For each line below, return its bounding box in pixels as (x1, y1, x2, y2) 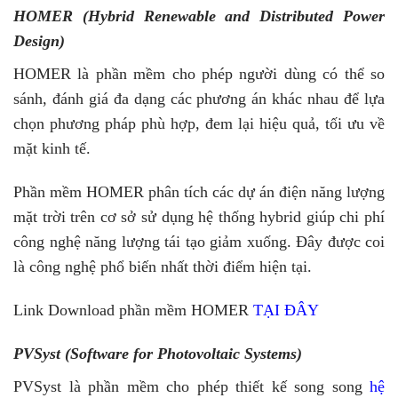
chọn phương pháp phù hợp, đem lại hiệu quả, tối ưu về (13, 115, 385, 133)
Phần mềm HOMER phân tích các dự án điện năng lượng (13, 183, 385, 202)
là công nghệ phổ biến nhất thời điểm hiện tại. (13, 258, 312, 276)
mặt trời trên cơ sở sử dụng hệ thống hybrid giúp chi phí (13, 208, 385, 227)
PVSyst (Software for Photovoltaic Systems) (13, 344, 302, 362)
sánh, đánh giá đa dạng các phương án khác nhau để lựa (13, 90, 385, 108)
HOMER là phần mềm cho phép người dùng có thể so (13, 65, 385, 84)
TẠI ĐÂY (253, 300, 323, 319)
